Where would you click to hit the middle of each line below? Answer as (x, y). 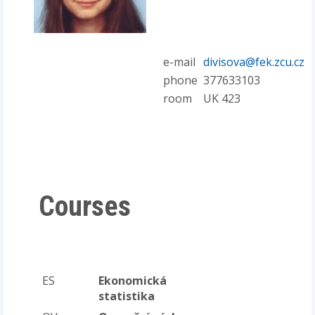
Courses (85, 206)
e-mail (179, 62)
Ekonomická (133, 280)
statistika (127, 296)
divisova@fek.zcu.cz (254, 62)
